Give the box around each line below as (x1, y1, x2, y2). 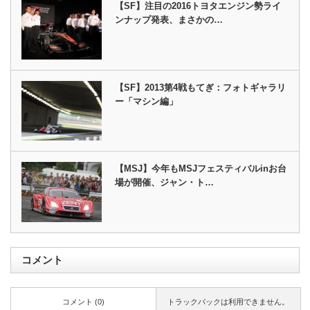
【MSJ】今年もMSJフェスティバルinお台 (115, 163, 287, 174)
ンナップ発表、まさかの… (115, 15, 224, 26)
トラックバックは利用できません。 (167, 297, 289, 306)
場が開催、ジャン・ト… (115, 177, 215, 188)
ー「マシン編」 (115, 95, 179, 107)
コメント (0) (62, 297, 104, 306)
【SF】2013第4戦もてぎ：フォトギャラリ (115, 82, 286, 93)
